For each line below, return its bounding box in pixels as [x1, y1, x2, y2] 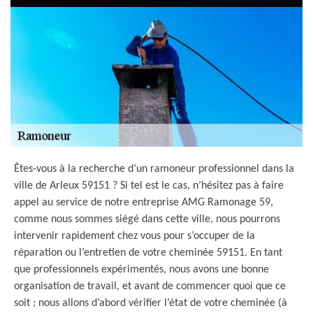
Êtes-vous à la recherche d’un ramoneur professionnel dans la [14, 163, 294, 175]
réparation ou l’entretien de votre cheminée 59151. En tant [14, 247, 282, 259]
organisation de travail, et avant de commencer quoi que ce [14, 281, 286, 292]
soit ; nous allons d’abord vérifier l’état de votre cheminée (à [14, 298, 287, 309]
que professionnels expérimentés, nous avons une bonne [14, 264, 269, 275]
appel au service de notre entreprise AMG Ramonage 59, [14, 197, 273, 208]
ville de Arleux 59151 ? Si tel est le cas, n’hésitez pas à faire [14, 180, 284, 191]
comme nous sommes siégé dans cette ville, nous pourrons [14, 214, 280, 225]
